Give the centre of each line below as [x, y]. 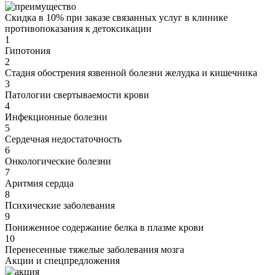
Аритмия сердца [39, 184]
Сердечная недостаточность [63, 139]
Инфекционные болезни [56, 117]
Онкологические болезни [58, 161]
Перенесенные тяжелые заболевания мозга [95, 250]
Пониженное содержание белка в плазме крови [104, 228]
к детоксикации [117, 29]
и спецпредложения [77, 261]
